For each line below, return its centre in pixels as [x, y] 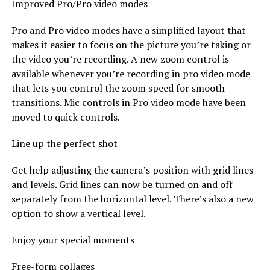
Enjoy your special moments [73, 240]
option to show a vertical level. [78, 213]
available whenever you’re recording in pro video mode [130, 73]
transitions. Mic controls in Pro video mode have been [128, 102]
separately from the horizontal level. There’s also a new [132, 199]
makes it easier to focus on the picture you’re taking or [131, 44]
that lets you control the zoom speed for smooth [118, 88]
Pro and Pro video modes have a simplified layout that [128, 30]
